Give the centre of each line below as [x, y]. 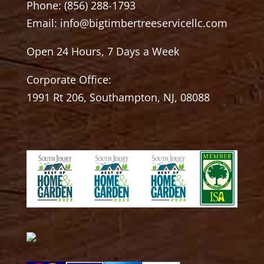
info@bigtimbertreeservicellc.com [143, 23]
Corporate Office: [69, 80]
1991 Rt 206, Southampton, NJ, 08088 [118, 97]
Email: [43, 23]
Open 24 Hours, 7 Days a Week [103, 51]
